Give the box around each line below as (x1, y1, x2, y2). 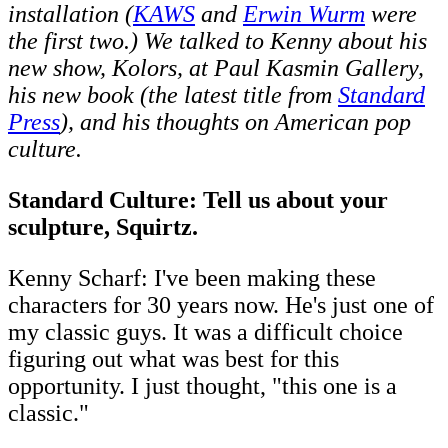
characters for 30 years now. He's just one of (8, 292, 434, 319)
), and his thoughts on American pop (60, 109, 411, 136)
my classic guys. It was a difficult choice (8, 319, 403, 346)
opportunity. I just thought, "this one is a (8, 373, 397, 400)
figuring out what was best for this (8, 346, 339, 373)
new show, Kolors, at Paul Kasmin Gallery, (8, 55, 424, 82)
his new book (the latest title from (8, 82, 338, 109)
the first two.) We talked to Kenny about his (8, 28, 427, 55)
